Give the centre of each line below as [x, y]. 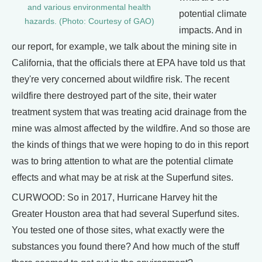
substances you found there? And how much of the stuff [125, 246]
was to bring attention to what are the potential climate [123, 161]
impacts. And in [211, 30]
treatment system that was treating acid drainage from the [129, 112]
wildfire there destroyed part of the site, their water [114, 95]
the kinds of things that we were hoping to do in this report [130, 144]
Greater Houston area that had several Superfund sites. [125, 213]
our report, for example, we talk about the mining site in [124, 46]
